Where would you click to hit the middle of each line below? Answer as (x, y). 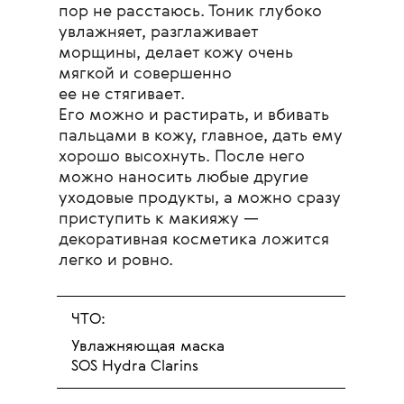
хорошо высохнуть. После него (182, 156)
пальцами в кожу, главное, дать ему (201, 136)
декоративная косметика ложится (194, 239)
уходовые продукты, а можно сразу (200, 198)
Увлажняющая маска (148, 346)
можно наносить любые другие (184, 177)
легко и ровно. (116, 260)
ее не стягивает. (122, 94)
